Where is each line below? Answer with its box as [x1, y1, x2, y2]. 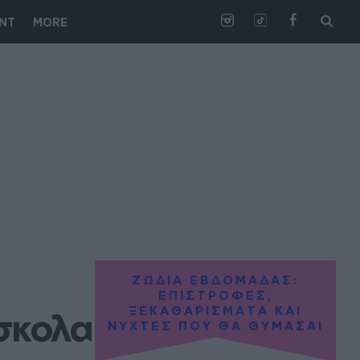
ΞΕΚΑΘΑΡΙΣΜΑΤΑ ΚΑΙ [129, 303, 302, 318]
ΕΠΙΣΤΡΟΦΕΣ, [157, 288, 273, 303]
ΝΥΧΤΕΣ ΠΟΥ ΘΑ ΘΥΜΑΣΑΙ [107, 318, 324, 333]
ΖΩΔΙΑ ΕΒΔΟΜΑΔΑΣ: [132, 272, 299, 288]
